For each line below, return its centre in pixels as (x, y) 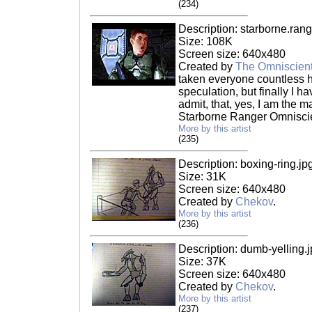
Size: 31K (202, 177)
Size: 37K (202, 262)
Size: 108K (205, 41)
